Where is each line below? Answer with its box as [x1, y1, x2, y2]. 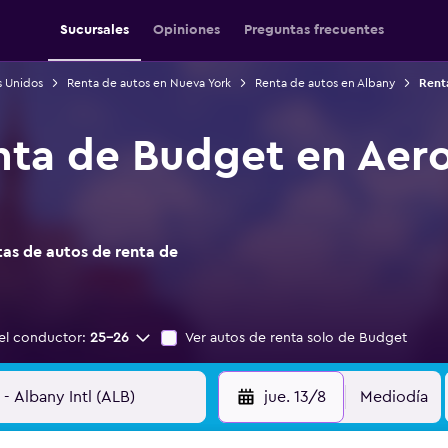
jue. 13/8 [263, 389, 326, 405]
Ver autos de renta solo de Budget [185, 331, 407, 345]
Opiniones [153, 23, 220, 37]
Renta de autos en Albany [254, 77, 395, 89]
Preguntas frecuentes [244, 23, 384, 37]
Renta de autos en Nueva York [66, 77, 231, 89]
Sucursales [60, 23, 129, 37]
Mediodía [360, 389, 428, 405]
